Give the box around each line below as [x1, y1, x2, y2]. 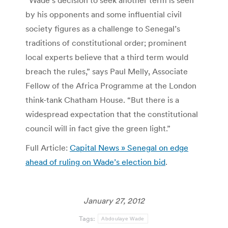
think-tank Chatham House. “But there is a [25, 95, 179, 105]
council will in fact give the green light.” [25, 123, 170, 134]
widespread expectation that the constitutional [25, 109, 198, 120]
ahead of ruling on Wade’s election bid [25, 157, 165, 167]
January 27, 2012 [83, 195, 145, 206]
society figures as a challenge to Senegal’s [25, 23, 180, 34]
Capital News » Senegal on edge [70, 142, 188, 153]
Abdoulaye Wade [101, 216, 145, 222]
